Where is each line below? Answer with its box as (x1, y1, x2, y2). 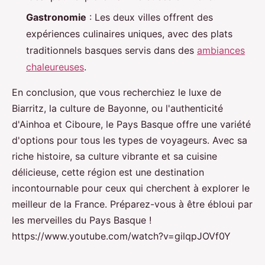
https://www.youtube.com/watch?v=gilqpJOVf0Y (12, 230, 231, 242)
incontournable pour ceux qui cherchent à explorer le (12, 182, 250, 194)
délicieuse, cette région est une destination (12, 166, 204, 178)
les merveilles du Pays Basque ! (12, 214, 151, 226)
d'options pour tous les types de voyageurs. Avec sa (12, 134, 247, 146)
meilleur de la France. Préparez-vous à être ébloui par (12, 198, 253, 210)
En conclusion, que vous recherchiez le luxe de (12, 86, 221, 98)
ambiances (197, 44, 245, 56)
